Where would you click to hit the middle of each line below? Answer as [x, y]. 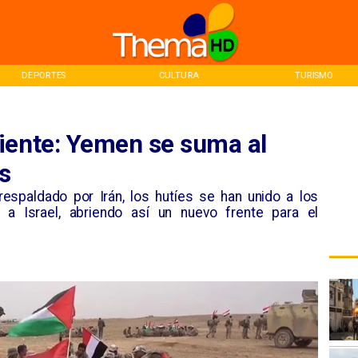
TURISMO [314, 75]
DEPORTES [44, 75]
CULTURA [179, 75]
